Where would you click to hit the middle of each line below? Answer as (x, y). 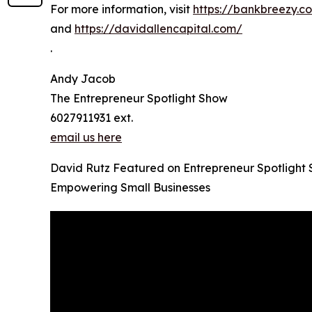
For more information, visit (122, 9)
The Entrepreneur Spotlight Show (139, 98)
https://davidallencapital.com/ (158, 28)
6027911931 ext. (92, 117)
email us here (86, 137)
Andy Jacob (83, 78)
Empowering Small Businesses (130, 187)
